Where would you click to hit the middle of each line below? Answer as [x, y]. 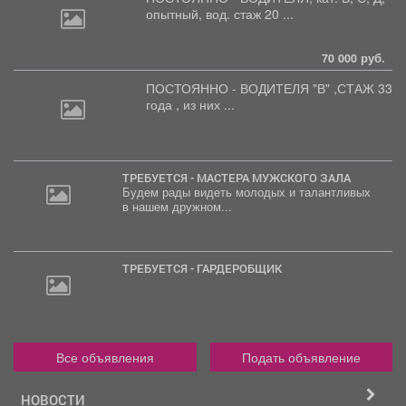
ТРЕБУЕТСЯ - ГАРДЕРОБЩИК [205, 268]
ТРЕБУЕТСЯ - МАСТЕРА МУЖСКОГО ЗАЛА [240, 177]
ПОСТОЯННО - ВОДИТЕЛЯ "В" [240, 87]
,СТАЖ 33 [363, 87]
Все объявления [105, 357]
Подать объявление [301, 357]
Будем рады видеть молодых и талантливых [246, 192]
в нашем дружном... [177, 206]
